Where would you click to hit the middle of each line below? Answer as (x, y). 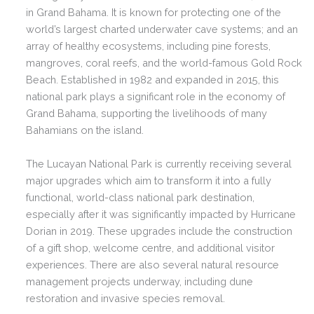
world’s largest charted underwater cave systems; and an (162, 29)
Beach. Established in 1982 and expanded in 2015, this (153, 80)
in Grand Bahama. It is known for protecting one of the (154, 13)
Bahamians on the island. (85, 130)
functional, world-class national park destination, (141, 197)
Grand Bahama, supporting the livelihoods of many (147, 114)
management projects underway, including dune (140, 281)
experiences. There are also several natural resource (153, 264)
